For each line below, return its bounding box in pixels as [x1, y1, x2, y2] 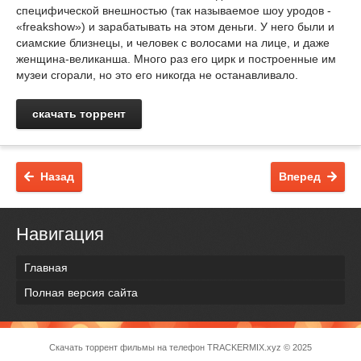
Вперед [279, 170, 321, 183]
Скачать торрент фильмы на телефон [49, 342, 207, 353]
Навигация [16, 224, 104, 244]
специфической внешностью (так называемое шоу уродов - [16, 4, 331, 17]
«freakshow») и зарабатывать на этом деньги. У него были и [16, 20, 334, 33]
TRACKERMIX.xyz [207, 342, 281, 353]
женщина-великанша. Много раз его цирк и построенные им [16, 52, 336, 65]
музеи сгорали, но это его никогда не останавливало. [16, 68, 298, 81]
